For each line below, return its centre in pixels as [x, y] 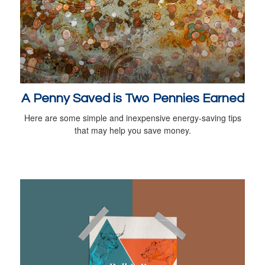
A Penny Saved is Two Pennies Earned [132, 98]
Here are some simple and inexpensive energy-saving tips [132, 117]
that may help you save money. [132, 130]
